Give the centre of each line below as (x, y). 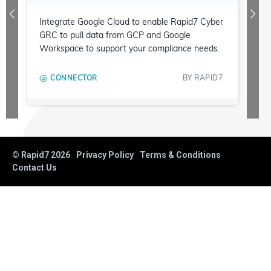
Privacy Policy (105, 155)
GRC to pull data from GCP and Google (115, 35)
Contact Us (34, 168)
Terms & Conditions (180, 155)
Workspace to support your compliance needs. (129, 48)
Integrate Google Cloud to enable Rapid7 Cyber (131, 22)
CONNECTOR (74, 78)
